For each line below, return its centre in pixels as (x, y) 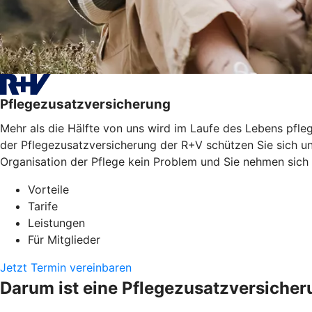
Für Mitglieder (64, 239)
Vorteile (48, 189)
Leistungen (56, 223)
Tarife (43, 206)
